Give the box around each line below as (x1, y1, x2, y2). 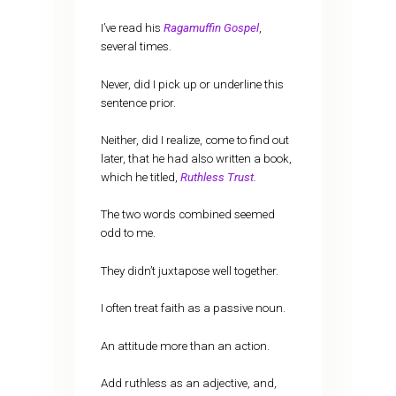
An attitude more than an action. (100, 339, 270, 353)
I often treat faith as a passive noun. (100, 301, 286, 316)
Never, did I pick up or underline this (100, 77, 284, 91)
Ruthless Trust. (179, 171, 256, 184)
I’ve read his (100, 21, 164, 35)
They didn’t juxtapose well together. (100, 263, 278, 278)
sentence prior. (100, 95, 176, 110)
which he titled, (100, 171, 180, 184)
